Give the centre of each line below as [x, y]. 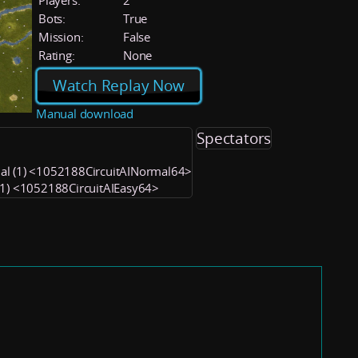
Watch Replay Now [118, 86]
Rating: [57, 55]
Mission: [61, 37]
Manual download [85, 113]
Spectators [234, 138]
